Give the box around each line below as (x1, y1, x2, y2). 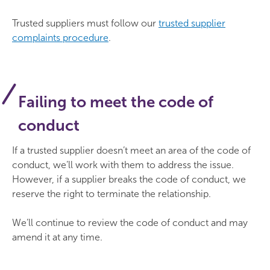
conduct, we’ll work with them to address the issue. (12, 159, 234, 171)
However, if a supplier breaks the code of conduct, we (12, 174, 246, 185)
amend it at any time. (12, 231, 102, 243)
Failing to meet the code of (18, 93, 213, 111)
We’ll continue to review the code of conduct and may (12, 217, 248, 228)
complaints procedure (12, 32, 108, 43)
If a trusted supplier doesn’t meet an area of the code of (12, 145, 251, 156)
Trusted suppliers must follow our (12, 17, 159, 29)
